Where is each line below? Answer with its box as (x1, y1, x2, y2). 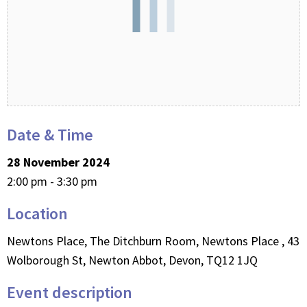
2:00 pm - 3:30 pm (7, 173, 97, 189)
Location (7, 203, 68, 224)
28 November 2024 (7, 154, 110, 170)
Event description (7, 282, 132, 303)
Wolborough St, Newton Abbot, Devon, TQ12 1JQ (7, 252, 258, 268)
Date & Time (7, 124, 93, 145)
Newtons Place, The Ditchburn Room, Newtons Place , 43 (7, 233, 299, 249)
